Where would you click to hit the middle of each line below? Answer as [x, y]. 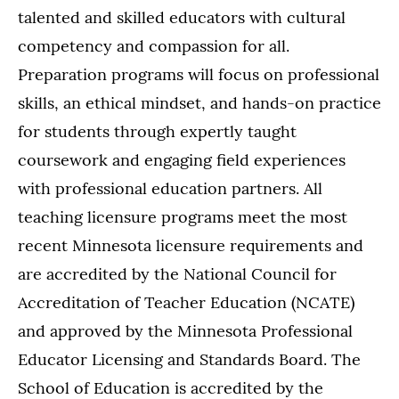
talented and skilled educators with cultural [182, 18]
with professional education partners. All [170, 189]
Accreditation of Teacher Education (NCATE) [186, 303]
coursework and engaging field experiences [182, 160]
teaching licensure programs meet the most [183, 217]
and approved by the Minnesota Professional [185, 331]
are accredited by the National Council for [177, 274]
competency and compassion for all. [154, 46]
